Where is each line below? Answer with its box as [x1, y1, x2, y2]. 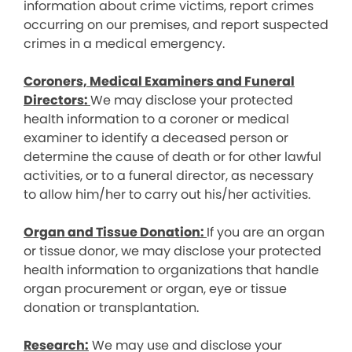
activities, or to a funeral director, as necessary [24, 167, 313, 185]
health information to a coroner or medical [24, 110, 289, 128]
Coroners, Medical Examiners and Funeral [24, 72, 295, 90]
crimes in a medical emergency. [24, 35, 225, 53]
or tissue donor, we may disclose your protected [24, 242, 321, 260]
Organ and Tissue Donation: [24, 223, 207, 241]
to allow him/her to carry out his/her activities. [24, 185, 310, 203]
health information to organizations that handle [24, 261, 319, 279]
